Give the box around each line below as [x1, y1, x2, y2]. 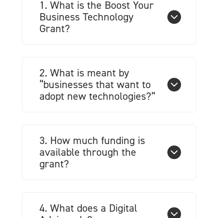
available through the [39, 145, 136, 159]
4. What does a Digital [39, 201, 137, 215]
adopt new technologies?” [39, 89, 155, 103]
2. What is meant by [39, 66, 129, 80]
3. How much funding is [39, 133, 145, 147]
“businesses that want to [39, 77, 151, 91]
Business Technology [39, 10, 133, 24]
